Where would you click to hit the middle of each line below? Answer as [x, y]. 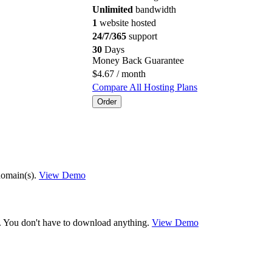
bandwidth [155, 9]
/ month [130, 73]
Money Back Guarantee [138, 60]
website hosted [127, 22]
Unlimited [113, 9]
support [142, 36]
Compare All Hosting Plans [145, 87]
